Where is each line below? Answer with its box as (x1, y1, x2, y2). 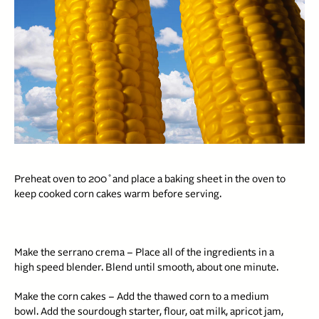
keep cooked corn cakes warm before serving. (14, 189, 221, 200)
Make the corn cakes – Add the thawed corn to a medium (14, 291, 269, 303)
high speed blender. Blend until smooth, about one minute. (14, 262, 278, 273)
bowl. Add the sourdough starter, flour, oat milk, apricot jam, (14, 306, 283, 318)
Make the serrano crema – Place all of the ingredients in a (14, 247, 274, 258)
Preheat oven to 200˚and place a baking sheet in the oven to (14, 174, 286, 185)
